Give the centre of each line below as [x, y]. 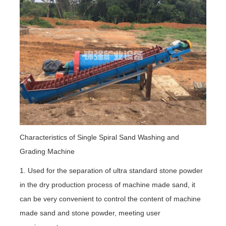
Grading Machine [47, 151]
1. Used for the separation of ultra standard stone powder [111, 170]
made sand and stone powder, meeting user [90, 213]
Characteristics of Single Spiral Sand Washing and [99, 137]
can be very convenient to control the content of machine [110, 199]
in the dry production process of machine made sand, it [107, 184]
